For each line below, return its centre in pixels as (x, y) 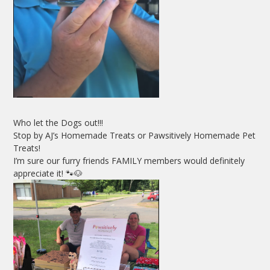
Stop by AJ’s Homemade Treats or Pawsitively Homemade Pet (135, 135)
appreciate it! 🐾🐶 (48, 173)
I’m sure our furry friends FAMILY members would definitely (129, 160)
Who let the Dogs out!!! (58, 122)
